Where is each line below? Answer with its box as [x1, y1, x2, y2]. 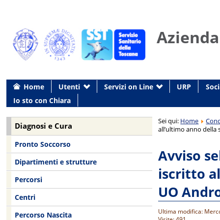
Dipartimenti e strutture [14, 157, 97, 167]
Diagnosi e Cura [15, 121, 73, 132]
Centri [14, 192, 35, 202]
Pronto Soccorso [14, 139, 71, 149]
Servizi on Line [104, 82, 153, 91]
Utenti [58, 82, 81, 91]
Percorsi [14, 175, 42, 185]
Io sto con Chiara [13, 95, 71, 105]
